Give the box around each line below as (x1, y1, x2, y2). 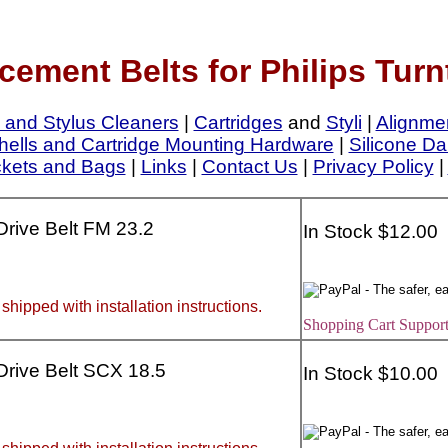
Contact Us (201, 155, 298, 177)
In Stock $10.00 (303, 363, 439, 385)
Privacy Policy (312, 155, 434, 177)
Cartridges (193, 111, 283, 133)
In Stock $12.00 (303, 221, 439, 243)
